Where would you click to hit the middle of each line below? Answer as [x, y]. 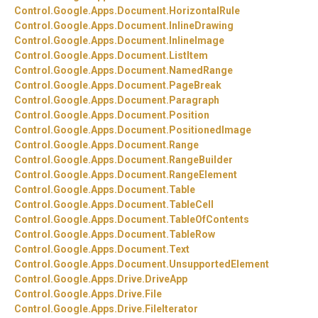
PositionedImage [210, 130]
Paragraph [194, 100]
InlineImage [197, 41]
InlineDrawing [201, 26]
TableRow [192, 235]
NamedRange [201, 71]
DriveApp [166, 279]
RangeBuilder [201, 160]
